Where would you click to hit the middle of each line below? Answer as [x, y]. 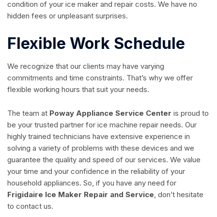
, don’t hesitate [179, 194]
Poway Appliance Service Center [109, 113]
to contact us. [30, 206]
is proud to [190, 113]
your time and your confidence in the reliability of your [96, 171]
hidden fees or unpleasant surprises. [68, 15]
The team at [27, 113]
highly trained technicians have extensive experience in [99, 136]
